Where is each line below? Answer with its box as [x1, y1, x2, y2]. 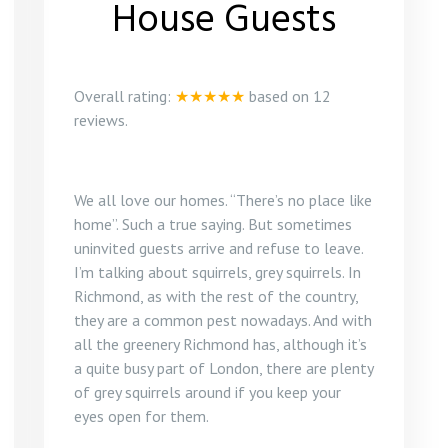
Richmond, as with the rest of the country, [74, 286, 358, 306]
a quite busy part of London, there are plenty [74, 358, 373, 378]
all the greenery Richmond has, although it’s [74, 334, 367, 354]
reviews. [74, 110, 128, 130]
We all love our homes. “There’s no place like [74, 190, 372, 210]
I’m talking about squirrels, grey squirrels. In [74, 262, 361, 282]
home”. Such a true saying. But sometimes [74, 214, 352, 234]
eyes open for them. [74, 406, 209, 426]
